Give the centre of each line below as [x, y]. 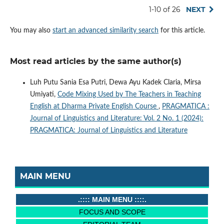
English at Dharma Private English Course [94, 106]
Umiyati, [43, 94]
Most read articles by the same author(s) [95, 61]
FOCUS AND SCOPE [112, 212]
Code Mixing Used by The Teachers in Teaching [129, 94]
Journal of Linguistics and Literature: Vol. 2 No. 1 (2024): [116, 118]
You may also [31, 30]
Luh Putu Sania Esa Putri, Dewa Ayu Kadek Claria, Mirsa [115, 82]
